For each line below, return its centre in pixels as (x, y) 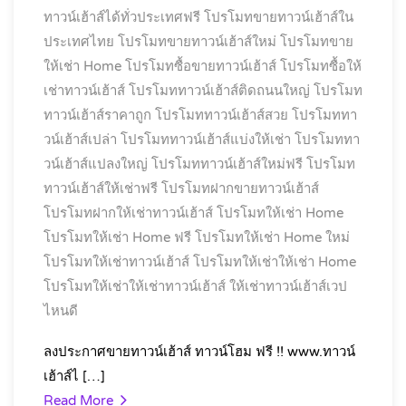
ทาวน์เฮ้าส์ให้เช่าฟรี (101, 188)
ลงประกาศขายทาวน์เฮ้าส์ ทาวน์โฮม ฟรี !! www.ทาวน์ (199, 352)
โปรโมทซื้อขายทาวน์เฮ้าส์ (201, 66)
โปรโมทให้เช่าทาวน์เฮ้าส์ (116, 262)
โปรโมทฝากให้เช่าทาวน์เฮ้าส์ (128, 213)
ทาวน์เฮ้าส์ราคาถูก (97, 115)
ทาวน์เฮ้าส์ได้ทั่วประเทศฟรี (122, 17)
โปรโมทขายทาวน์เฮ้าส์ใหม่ (197, 42)
